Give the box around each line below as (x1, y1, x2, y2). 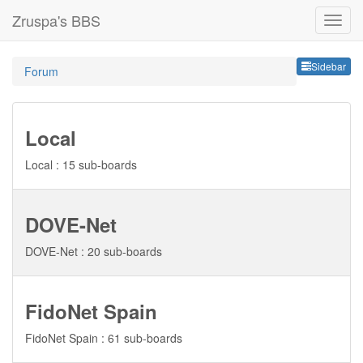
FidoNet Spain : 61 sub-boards (25, 330, 182, 346)
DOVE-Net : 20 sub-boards (25, 243, 162, 259)
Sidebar (311, 59, 346, 74)
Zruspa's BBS (12, 10, 100, 31)
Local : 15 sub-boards (25, 156, 137, 173)
